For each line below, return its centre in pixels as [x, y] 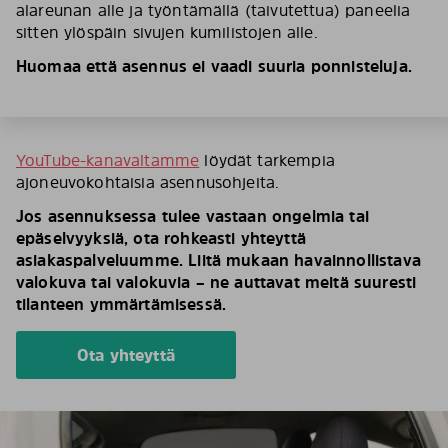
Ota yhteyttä [126, 355]
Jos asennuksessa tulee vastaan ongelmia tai [192, 216]
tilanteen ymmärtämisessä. [121, 304]
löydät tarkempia [267, 160]
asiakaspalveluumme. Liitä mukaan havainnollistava [218, 260]
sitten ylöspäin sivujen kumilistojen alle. [167, 32]
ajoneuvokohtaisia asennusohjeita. [148, 182]
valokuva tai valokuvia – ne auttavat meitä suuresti [216, 282]
